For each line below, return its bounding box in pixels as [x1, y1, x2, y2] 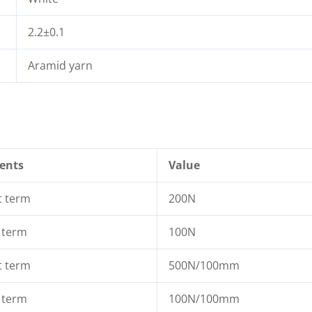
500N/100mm [169, 258, 240, 274]
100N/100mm [169, 291, 240, 307]
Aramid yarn [28, 58, 93, 74]
